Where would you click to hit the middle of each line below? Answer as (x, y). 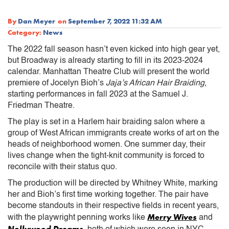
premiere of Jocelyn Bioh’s (57, 83)
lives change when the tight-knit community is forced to (106, 156)
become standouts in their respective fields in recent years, (113, 206)
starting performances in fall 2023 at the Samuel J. (98, 94)
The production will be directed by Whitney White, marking (113, 183)
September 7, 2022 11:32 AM (115, 21)
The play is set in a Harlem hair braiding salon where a (106, 122)
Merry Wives (172, 217)
